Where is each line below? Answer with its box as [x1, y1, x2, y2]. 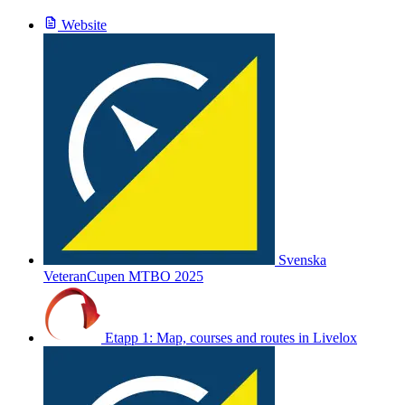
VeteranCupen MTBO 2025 [43, 268, 203, 284]
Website [58, 16, 107, 33]
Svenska [275, 251, 326, 268]
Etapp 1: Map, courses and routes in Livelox [101, 329, 357, 345]
